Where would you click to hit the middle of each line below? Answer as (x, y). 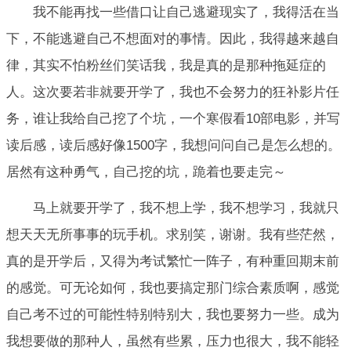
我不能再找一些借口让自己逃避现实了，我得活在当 (186, 12)
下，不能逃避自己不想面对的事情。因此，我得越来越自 (173, 38)
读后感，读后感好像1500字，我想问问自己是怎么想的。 (174, 145)
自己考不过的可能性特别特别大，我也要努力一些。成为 (173, 315)
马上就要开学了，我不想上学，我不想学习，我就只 (186, 208)
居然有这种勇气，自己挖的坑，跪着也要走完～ (146, 172)
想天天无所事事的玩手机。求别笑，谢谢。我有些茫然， (173, 235)
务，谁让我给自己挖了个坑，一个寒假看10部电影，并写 (173, 118)
